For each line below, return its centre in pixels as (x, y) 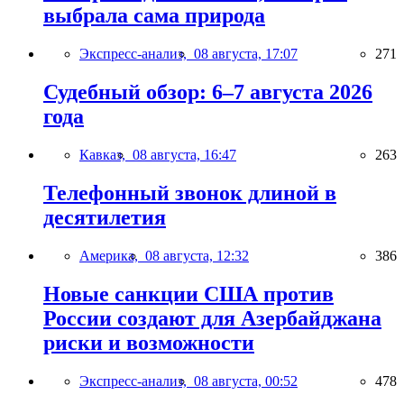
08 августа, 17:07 (246, 54)
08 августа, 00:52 (246, 381)
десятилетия (105, 217)
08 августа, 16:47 (184, 154)
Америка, (112, 255)
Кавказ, (106, 154)
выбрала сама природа (154, 16)
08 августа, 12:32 (197, 255)
